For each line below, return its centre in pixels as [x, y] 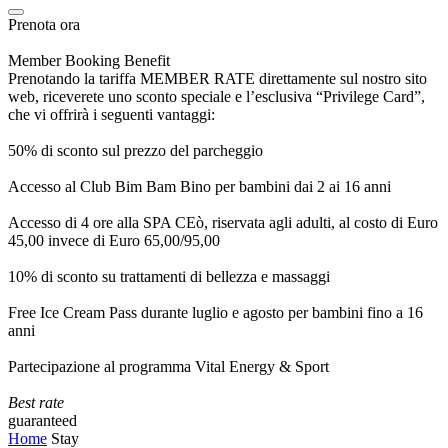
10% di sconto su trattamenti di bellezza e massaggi [169, 276]
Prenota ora [44, 24]
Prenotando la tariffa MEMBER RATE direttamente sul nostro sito [217, 78]
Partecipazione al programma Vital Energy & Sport [168, 366]
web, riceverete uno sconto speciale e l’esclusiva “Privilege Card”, [216, 96]
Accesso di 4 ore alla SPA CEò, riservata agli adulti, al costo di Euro [223, 222]
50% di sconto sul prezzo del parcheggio [135, 150]
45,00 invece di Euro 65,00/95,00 [114, 240]
